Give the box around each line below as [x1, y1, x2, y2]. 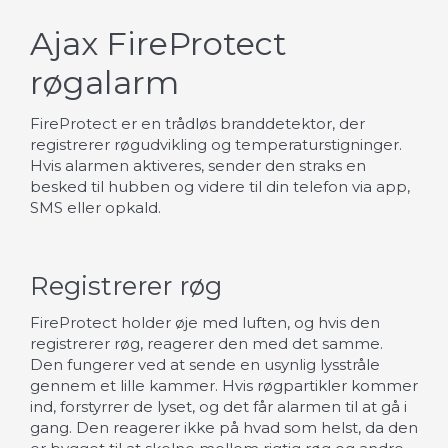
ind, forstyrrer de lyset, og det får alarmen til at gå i [30, 396, 407, 416]
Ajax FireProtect [30, 24, 287, 64]
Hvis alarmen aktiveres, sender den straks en [30, 155, 366, 175]
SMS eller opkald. [30, 197, 161, 217]
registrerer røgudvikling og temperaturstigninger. [30, 134, 402, 154]
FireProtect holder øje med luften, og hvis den [30, 312, 380, 332]
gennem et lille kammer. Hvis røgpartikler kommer [30, 375, 418, 395]
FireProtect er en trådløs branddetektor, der [30, 113, 365, 133]
